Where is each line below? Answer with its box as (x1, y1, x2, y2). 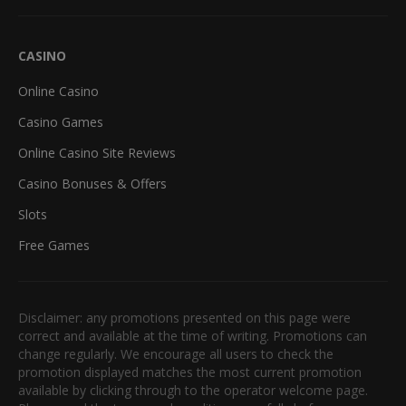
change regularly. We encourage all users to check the (18, 344, 333, 362)
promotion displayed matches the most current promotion (18, 362, 362, 381)
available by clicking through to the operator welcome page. (18, 381, 368, 399)
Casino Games (18, 112, 103, 130)
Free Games (18, 236, 90, 254)
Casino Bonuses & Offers (18, 174, 167, 192)
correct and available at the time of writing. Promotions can (18, 326, 367, 344)
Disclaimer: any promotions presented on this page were (18, 308, 351, 326)
